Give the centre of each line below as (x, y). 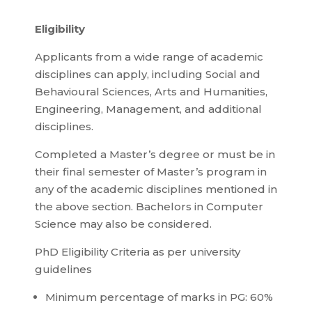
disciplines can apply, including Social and (148, 75)
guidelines (63, 270)
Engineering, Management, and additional (148, 109)
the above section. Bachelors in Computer (149, 207)
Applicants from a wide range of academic (149, 57)
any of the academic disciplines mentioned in (156, 189)
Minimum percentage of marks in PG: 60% (159, 297)
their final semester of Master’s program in (151, 172)
